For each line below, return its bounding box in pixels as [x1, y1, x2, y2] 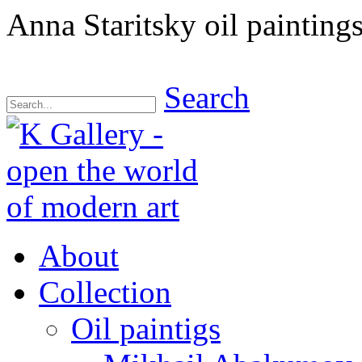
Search [164, 80, 250, 115]
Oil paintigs [71, 311, 221, 346]
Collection [39, 275, 171, 309]
